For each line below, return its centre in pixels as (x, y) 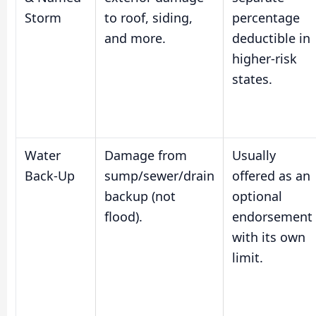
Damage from (146, 155)
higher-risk (265, 58)
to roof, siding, (148, 17)
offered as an (271, 175)
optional (257, 196)
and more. (135, 38)
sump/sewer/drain (159, 175)
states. (252, 79)
